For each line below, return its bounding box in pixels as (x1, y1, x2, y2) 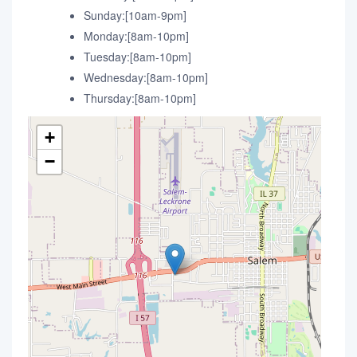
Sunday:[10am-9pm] (84, 7, 186, 23)
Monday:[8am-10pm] (84, 28, 189, 44)
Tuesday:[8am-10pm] (84, 49, 191, 65)
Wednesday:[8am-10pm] (84, 69, 208, 85)
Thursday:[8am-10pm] (84, 90, 196, 106)
